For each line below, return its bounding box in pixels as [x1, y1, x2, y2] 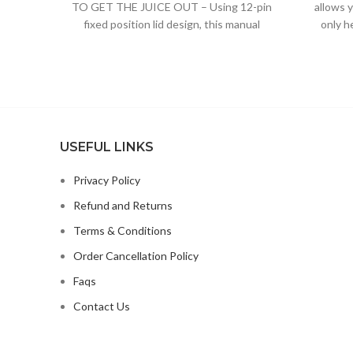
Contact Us [73, 299, 130, 314]
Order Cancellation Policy [73, 249, 199, 263]
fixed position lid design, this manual [83, 17, 260, 31]
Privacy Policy [73, 173, 140, 188]
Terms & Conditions [73, 224, 172, 238]
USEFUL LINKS [60, 139, 154, 155]
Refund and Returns [73, 199, 173, 213]
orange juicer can [129, 35, 214, 48]
